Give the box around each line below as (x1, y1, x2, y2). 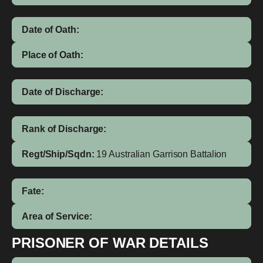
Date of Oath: (22, 25, 79, 35)
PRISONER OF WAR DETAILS (12, 235, 208, 251)
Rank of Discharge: (22, 124, 107, 134)
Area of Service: (22, 211, 92, 221)
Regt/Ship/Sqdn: (22, 149, 95, 159)
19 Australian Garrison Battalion (96, 149, 227, 159)
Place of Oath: (22, 50, 83, 60)
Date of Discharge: (22, 87, 104, 97)
